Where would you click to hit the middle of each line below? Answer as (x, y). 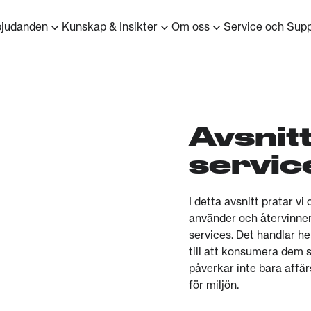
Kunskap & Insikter (109, 28)
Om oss (190, 28)
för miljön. (214, 286)
